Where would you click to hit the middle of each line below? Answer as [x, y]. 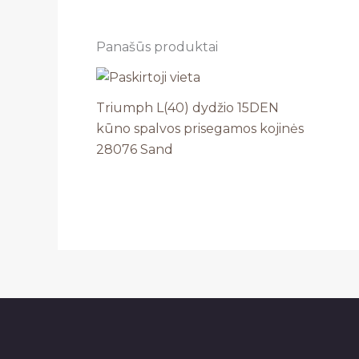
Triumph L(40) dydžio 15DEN [188, 108]
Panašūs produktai [157, 47]
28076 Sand [135, 150]
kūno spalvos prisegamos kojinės [200, 129]
